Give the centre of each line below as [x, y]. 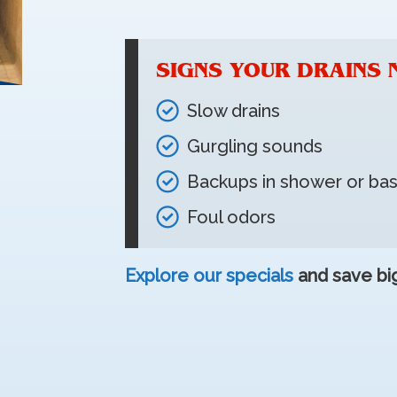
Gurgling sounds [255, 146]
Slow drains [234, 111]
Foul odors [231, 217]
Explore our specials [209, 276]
